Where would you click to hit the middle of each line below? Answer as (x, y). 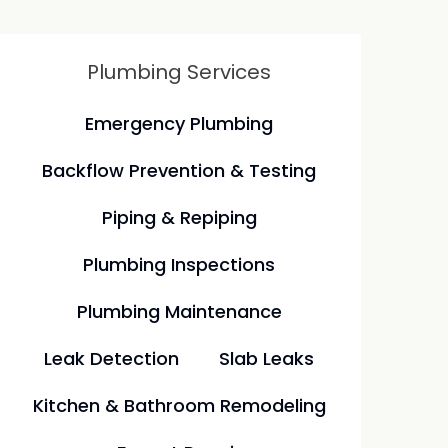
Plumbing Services (179, 72)
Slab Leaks (267, 358)
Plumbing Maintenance (179, 311)
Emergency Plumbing (179, 123)
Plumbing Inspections (179, 264)
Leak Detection (112, 358)
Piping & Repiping (179, 217)
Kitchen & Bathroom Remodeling (179, 405)
